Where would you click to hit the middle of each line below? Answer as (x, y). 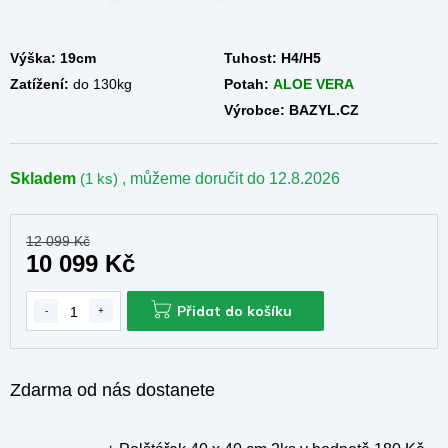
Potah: (246, 84)
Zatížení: (39, 84)
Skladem (45, 178)
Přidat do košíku (234, 311)
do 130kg (100, 84)
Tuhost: (250, 58)
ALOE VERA (313, 84)
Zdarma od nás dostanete (112, 390)
